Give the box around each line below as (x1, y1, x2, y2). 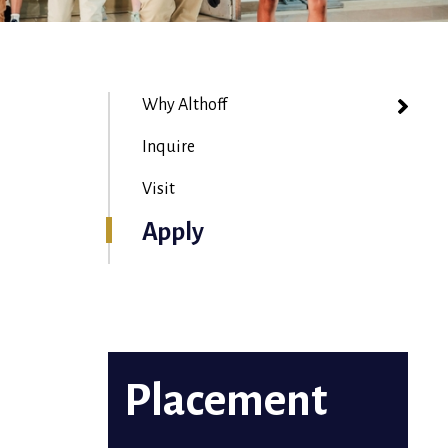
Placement (123, 377, 327, 425)
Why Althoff (141, 96, 227, 114)
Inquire (141, 138, 195, 156)
